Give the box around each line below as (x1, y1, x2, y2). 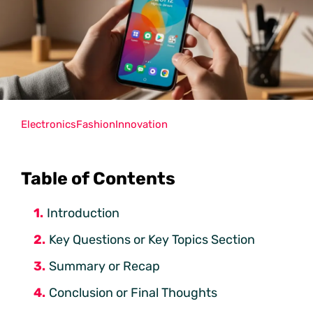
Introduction (47, 205, 119, 221)
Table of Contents (21, 168, 175, 189)
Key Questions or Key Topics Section (49, 231, 255, 247)
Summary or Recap (49, 258, 160, 274)
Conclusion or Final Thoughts (49, 284, 217, 300)
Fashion (76, 117, 115, 131)
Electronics (21, 117, 76, 131)
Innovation (115, 117, 168, 131)
